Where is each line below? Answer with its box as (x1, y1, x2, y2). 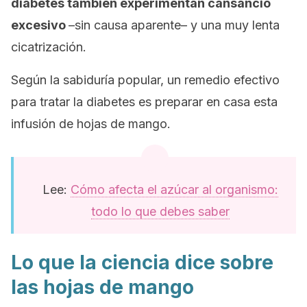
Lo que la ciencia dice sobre (11, 251, 273, 274)
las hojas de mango (11, 275, 194, 299)
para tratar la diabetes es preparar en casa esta (11, 95, 278, 109)
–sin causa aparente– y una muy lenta (69, 18, 280, 32)
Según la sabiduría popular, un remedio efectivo (11, 73, 280, 87)
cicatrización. (11, 40, 86, 54)
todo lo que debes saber (91, 204, 230, 219)
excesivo (11, 18, 69, 32)
